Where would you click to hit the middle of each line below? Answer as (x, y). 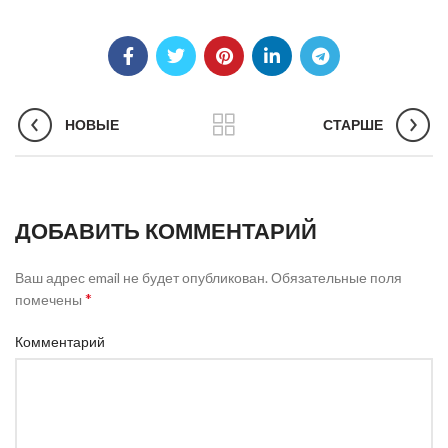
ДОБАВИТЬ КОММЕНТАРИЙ (166, 231)
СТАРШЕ (353, 124)
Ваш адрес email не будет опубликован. (141, 277)
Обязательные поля (335, 277)
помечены (50, 299)
